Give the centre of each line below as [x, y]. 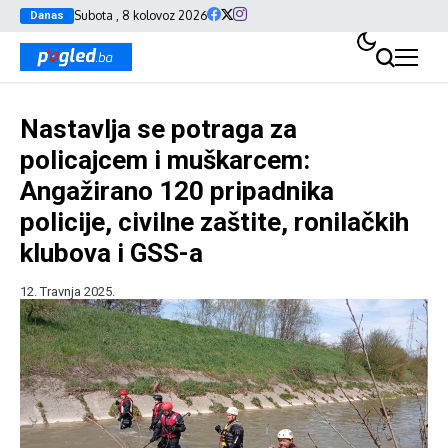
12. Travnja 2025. [67, 291]
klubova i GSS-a [111, 253]
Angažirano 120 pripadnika [177, 191]
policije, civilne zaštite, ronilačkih [214, 222]
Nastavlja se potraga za [158, 129]
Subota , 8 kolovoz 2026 [140, 15]
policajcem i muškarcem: [165, 160]
